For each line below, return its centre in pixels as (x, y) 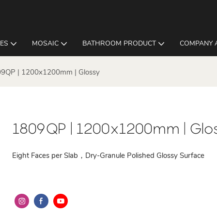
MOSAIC (45, 43)
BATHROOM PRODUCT (119, 43)
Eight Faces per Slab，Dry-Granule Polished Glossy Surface (108, 155)
